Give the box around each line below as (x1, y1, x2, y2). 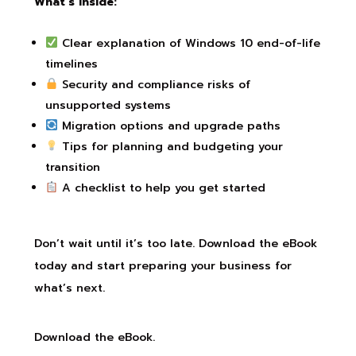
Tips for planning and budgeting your (57, 137, 283, 155)
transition (44, 158, 100, 176)
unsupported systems (44, 96, 171, 114)
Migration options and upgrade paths (57, 117, 281, 134)
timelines (44, 55, 98, 72)
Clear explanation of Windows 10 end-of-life (57, 34, 320, 52)
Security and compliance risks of (57, 75, 250, 93)
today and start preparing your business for (33, 257, 292, 274)
